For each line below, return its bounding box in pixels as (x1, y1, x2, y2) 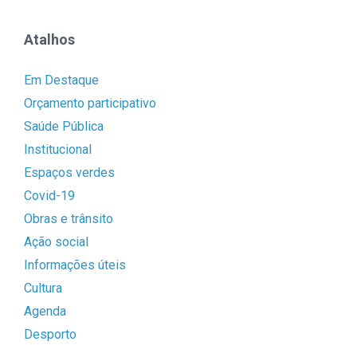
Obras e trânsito (24, 211, 113, 227)
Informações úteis (24, 257, 126, 273)
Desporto (24, 327, 76, 343)
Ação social (24, 234, 88, 250)
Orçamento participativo (24, 96, 156, 112)
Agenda (24, 304, 66, 320)
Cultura (24, 280, 62, 296)
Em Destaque (24, 73, 99, 88)
